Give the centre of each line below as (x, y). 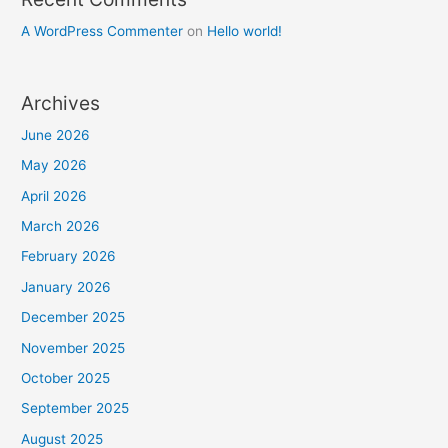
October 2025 (66, 378)
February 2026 (69, 256)
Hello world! (245, 31)
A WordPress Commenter (102, 31)
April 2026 (54, 195)
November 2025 (73, 347)
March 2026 (61, 225)
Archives (61, 102)
